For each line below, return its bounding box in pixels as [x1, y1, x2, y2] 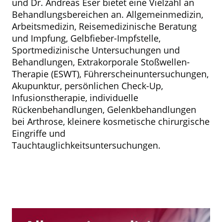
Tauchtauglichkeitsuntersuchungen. [12, 139, 161, 152]
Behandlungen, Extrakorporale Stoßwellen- [12, 56, 190, 68]
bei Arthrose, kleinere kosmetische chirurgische [12, 115, 210, 128]
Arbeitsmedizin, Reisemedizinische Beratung [12, 20, 197, 33]
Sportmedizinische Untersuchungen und [12, 44, 180, 56]
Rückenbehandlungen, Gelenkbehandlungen [12, 104, 196, 116]
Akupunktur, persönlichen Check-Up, [12, 80, 163, 92]
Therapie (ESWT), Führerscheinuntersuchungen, [12, 68, 209, 80]
